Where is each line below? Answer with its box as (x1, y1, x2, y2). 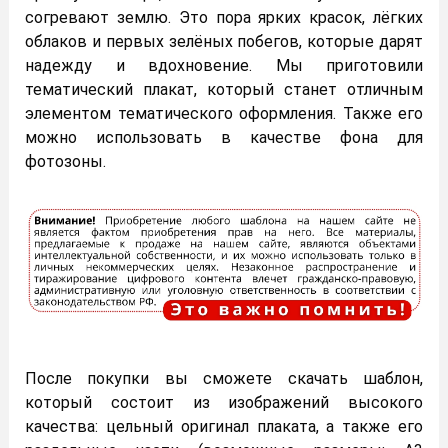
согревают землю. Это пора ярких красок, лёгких (25, 7, 423, 27)
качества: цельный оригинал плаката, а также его (25, 417, 423, 437)
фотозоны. (25, 151, 106, 171)
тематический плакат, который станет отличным (25, 79, 423, 99)
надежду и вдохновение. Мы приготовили (25, 55, 423, 75)
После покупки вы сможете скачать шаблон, (25, 369, 423, 389)
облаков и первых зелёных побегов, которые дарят (25, 31, 423, 51)
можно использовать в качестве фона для (25, 127, 423, 147)
